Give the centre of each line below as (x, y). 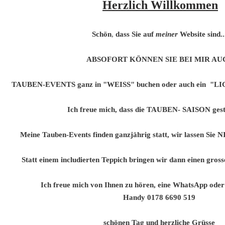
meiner (167, 34)
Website (193, 34)
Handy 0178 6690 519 (160, 198)
